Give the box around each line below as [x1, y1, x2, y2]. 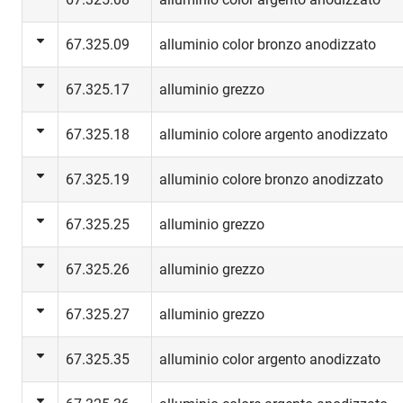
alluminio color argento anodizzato [159, 351, 381, 368]
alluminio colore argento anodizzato [159, 126, 388, 143]
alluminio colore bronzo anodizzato [159, 171, 383, 188]
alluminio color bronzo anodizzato [159, 36, 376, 53]
